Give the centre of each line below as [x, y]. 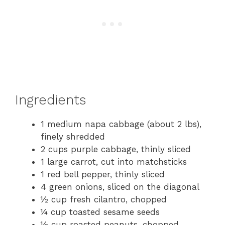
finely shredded [73, 136]
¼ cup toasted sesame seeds [100, 212]
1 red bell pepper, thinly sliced [103, 174]
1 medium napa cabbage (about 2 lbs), [121, 124]
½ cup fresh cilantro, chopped [104, 199]
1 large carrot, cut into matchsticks [114, 161]
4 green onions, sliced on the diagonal [120, 187]
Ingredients [50, 100]
